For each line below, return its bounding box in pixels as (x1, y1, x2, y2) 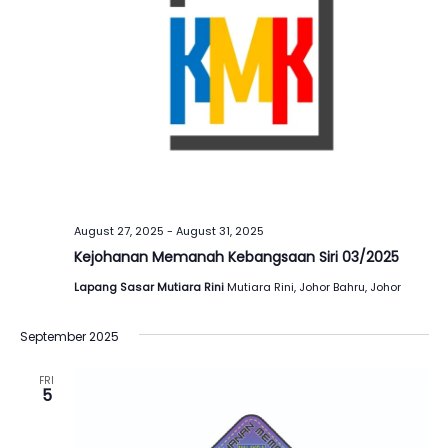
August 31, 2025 (175, 223, 264, 240)
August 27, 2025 (73, 223, 164, 240)
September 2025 (19, 328, 119, 346)
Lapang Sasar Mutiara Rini (73, 279, 227, 296)
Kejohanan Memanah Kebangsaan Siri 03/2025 (73, 247, 399, 268)
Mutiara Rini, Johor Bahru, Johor (226, 279, 401, 296)
